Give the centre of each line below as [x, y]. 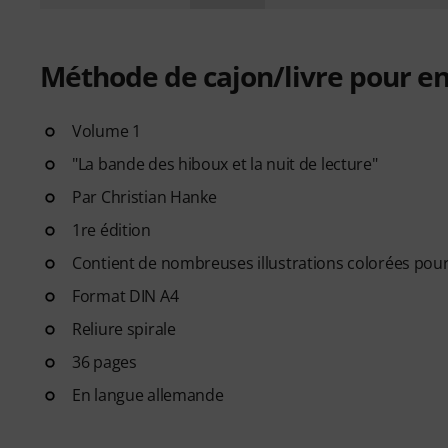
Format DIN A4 [125, 295]
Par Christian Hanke [144, 196]
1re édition [111, 229]
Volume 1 [106, 130]
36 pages [104, 361]
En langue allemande [148, 394]
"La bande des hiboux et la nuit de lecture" [225, 163]
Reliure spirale [124, 328]
